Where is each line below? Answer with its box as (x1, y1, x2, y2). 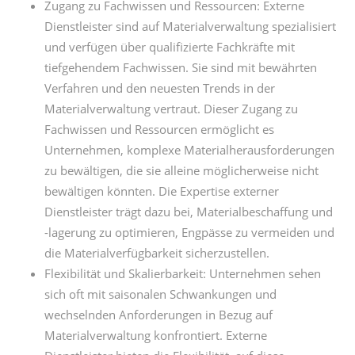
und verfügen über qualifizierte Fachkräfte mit (44, 39, 295, 55)
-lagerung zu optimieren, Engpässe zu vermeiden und (44, 224, 334, 240)
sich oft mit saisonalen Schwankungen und (44, 286, 277, 302)
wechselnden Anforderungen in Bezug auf (44, 307, 273, 323)
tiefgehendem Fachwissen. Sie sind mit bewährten (44, 59, 317, 75)
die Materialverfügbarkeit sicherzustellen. (44, 245, 269, 261)
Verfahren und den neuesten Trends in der (44, 80, 275, 96)
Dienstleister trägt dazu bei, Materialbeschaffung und (44, 204, 333, 219)
